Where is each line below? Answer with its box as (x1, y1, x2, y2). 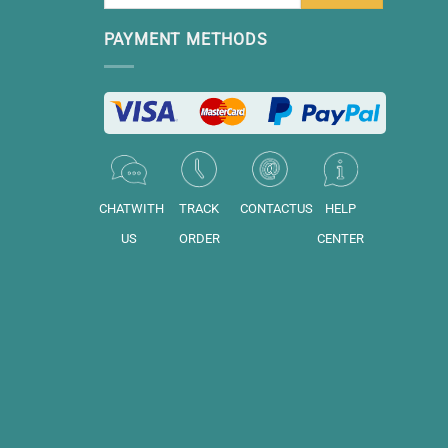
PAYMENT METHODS (103, 29, 268, 49)
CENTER (317, 231, 365, 247)
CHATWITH (98, 201, 164, 217)
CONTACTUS (239, 201, 313, 217)
